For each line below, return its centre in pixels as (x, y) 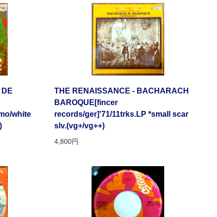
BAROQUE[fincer (86, 103)
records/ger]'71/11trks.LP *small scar (121, 114)
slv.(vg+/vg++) (79, 126)
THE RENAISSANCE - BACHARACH (122, 91)
